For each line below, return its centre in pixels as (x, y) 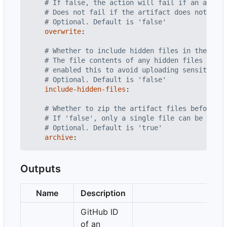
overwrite (63, 32)
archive (59, 138)
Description (103, 193)
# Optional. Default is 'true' (103, 128)
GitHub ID (100, 212)
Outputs (41, 169)
